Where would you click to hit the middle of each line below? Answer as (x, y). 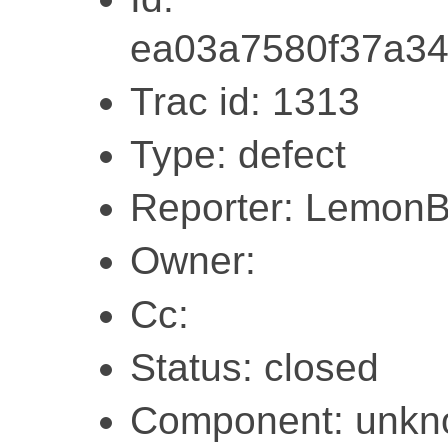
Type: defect (238, 154)
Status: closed (254, 367)
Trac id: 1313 (245, 101)
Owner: (193, 261)
